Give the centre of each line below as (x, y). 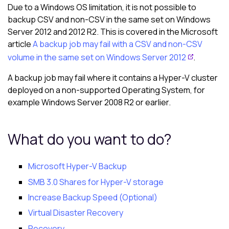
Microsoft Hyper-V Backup (77, 166)
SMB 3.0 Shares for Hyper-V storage (96, 182)
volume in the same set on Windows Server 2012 (97, 58)
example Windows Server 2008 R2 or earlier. (89, 102)
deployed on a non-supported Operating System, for (106, 90)
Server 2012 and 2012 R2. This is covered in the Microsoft (113, 32)
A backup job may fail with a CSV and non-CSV (118, 44)
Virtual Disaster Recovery (76, 213)
